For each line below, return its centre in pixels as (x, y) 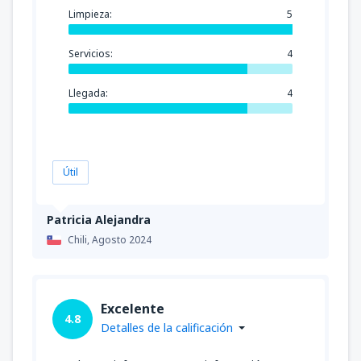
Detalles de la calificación (167, 327)
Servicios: (91, 53)
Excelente (133, 308)
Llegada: (88, 93)
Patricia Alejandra (99, 219)
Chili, (80, 239)
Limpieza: (90, 14)
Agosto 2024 (122, 239)
